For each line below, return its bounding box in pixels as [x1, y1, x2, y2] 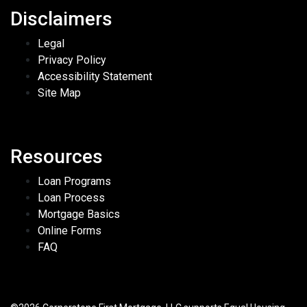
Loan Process [38, 191, 105, 205]
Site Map [38, 86, 81, 100]
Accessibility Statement [38, 70, 152, 84]
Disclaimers [10, 8, 112, 31]
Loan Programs [38, 175, 111, 188]
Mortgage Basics [38, 208, 120, 221]
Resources [10, 145, 103, 169]
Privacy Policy [38, 53, 106, 67]
